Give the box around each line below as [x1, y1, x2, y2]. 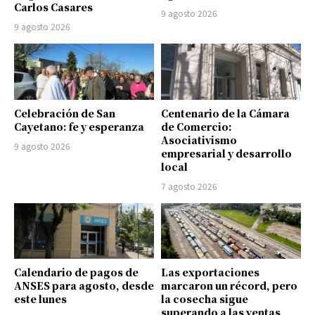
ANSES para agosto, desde [14, 278, 154, 293]
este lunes [14, 292, 67, 307]
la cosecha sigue [161, 292, 248, 307]
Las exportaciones [161, 265, 259, 280]
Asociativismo [161, 132, 237, 147]
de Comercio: [161, 119, 232, 134]
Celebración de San [14, 105, 115, 120]
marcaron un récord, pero [161, 278, 297, 293]
